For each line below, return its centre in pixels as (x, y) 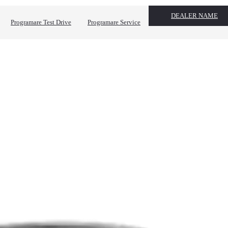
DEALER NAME (194, 16)
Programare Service (114, 22)
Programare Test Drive (41, 22)
